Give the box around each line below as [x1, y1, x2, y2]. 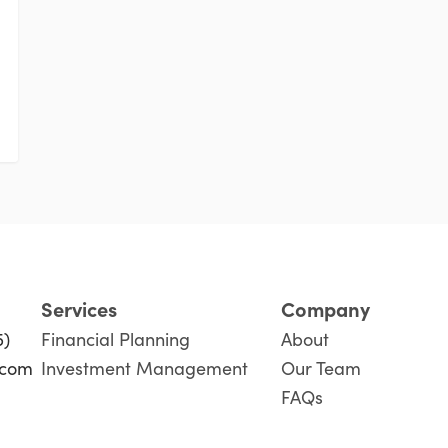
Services [41, 294, 118, 322]
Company [281, 294, 371, 322]
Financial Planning [41, 326, 191, 351]
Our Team [281, 355, 362, 380]
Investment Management [41, 355, 249, 380]
